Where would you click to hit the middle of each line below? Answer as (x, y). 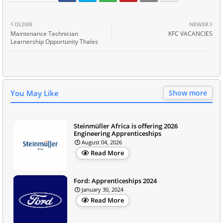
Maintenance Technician (44, 33)
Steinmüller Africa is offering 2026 (126, 126)
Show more (188, 93)
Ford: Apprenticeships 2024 (115, 180)
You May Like (35, 93)
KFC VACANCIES (190, 33)
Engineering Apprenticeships (117, 133)
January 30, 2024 (103, 189)
